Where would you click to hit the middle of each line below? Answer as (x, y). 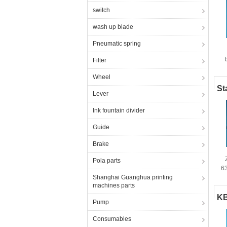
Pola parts (107, 161)
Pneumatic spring (117, 44)
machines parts (114, 185)
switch (101, 10)
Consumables (112, 219)
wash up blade (113, 27)
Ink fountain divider (119, 110)
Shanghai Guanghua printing (133, 177)
